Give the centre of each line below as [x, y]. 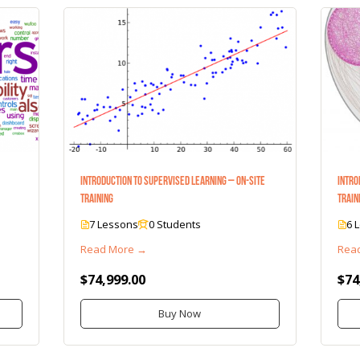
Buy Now [180, 314]
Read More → [114, 250]
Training [97, 199]
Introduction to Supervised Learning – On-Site [173, 181]
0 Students [175, 225]
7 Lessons [114, 225]
